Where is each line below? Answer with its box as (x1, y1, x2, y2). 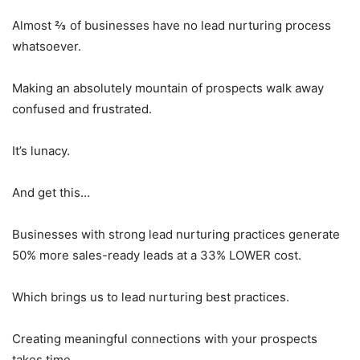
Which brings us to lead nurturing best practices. (12, 288, 289, 305)
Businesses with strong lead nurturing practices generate (12, 226, 340, 242)
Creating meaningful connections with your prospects (12, 330, 317, 346)
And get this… (12, 184, 90, 200)
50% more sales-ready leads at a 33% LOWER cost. (12, 247, 301, 263)
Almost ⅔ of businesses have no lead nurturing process (12, 17, 331, 33)
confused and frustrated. (12, 100, 152, 117)
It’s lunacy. (12, 142, 70, 158)
